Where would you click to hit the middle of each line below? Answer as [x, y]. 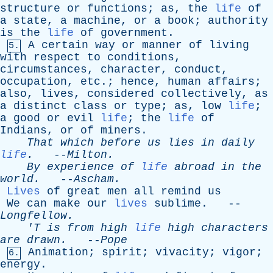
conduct [198, 69]
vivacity [182, 252]
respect [57, 57]
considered [121, 94]
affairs [231, 82]
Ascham [94, 179]
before [121, 143]
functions [117, 9]
